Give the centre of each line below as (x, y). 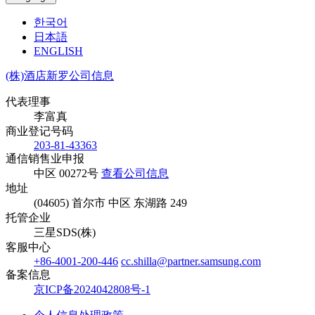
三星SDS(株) (65, 233)
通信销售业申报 (45, 159)
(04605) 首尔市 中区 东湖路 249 (110, 203)
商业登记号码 (39, 131)
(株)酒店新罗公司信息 (60, 76)
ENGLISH (58, 51)
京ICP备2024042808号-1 (92, 290)
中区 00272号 (67, 174)
